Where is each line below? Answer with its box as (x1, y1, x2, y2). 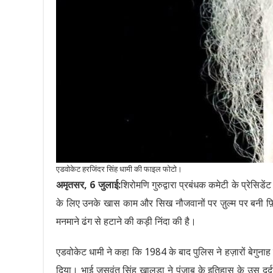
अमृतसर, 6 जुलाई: (56, 179, 121, 191)
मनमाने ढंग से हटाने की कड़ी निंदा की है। (56, 216, 196, 228)
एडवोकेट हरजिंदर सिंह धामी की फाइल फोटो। (56, 165, 182, 174)
